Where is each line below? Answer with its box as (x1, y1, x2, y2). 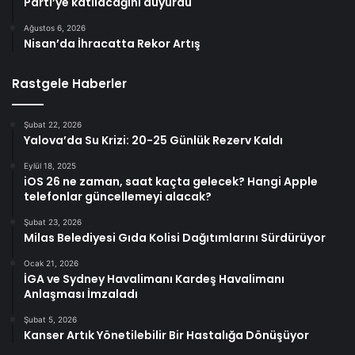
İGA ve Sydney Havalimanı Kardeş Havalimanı (24, 271, 284, 288)
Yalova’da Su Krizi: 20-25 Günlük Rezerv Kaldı (24, 132, 283, 149)
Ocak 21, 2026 (24, 258, 78, 269)
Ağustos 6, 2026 (24, 23, 86, 33)
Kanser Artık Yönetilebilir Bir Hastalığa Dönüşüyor (24, 327, 309, 344)
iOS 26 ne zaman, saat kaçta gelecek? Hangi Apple (24, 174, 318, 190)
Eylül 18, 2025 (24, 161, 76, 171)
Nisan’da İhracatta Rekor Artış (24, 36, 200, 52)
